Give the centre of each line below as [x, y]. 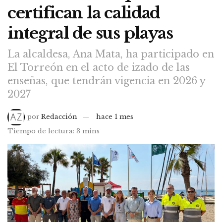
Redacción [59, 116]
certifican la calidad [84, 13]
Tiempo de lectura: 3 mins [54, 131]
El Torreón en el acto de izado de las [99, 67]
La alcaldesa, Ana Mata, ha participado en [111, 54]
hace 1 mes [115, 116]
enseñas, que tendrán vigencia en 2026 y [106, 81]
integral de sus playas [90, 33]
